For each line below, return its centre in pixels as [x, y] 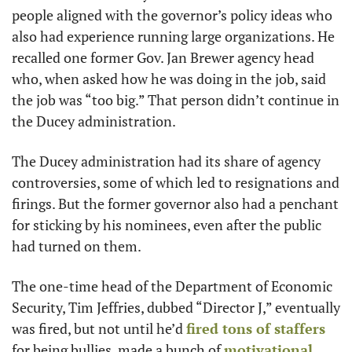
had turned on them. [78, 246]
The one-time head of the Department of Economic [172, 286]
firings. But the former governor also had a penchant [175, 203]
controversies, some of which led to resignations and [176, 182]
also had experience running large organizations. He [173, 36]
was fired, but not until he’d [99, 328]
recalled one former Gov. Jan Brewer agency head [163, 57]
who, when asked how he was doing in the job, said [169, 78]
